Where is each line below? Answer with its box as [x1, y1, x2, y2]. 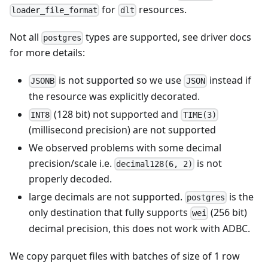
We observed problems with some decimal [29, 141, 221, 154]
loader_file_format [11, 5, 98, 16]
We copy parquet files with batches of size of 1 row [10, 249, 240, 263]
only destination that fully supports [29, 206, 190, 220]
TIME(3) [182, 109, 217, 120]
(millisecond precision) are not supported [29, 123, 216, 136]
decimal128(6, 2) [116, 159, 193, 169]
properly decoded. [29, 172, 112, 186]
